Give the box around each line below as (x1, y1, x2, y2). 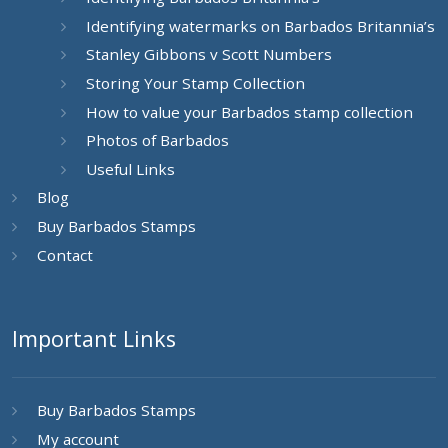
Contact (36, 244, 93, 265)
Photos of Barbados (85, 130, 229, 151)
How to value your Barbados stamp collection (85, 101, 413, 122)
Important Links (12, 323, 176, 353)
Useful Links (85, 158, 175, 179)
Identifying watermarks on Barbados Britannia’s (85, 15, 435, 36)
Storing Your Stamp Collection (85, 73, 305, 94)
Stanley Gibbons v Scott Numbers (85, 44, 332, 65)
